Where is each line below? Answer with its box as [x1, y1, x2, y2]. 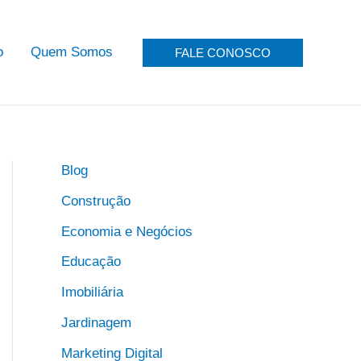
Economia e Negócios [61, 223, 193, 239]
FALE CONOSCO [175, 45, 271, 60]
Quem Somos [31, 44, 113, 60]
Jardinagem [61, 314, 131, 330]
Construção [61, 193, 131, 209]
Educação [61, 254, 121, 270]
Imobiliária [61, 284, 123, 300]
